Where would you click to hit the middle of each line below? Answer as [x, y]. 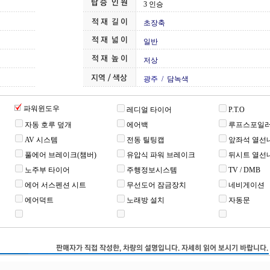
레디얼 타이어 [149, 110]
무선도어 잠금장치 [156, 185]
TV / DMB [244, 170]
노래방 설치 [146, 200]
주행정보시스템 [152, 170]
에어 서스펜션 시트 [55, 185]
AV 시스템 [41, 140]
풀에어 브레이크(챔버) [61, 155]
